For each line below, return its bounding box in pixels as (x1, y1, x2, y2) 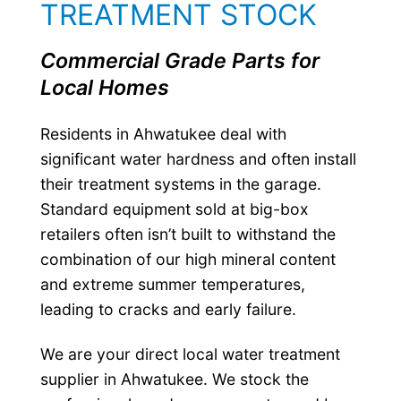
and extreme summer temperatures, (39, 275, 305, 294)
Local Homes (39, 74, 169, 101)
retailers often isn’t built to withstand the (39, 225, 336, 244)
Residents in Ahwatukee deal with (39, 124, 286, 144)
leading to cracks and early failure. (39, 300, 296, 320)
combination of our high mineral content (39, 250, 336, 269)
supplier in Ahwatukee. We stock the (39, 370, 309, 389)
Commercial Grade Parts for (39, 47, 320, 74)
